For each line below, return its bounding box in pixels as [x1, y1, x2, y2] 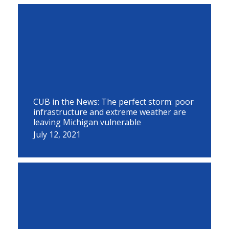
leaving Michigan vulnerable [33, 117, 141, 128]
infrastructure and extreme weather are [33, 106, 186, 118]
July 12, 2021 [33, 129, 81, 140]
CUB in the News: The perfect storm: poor [33, 96, 194, 107]
